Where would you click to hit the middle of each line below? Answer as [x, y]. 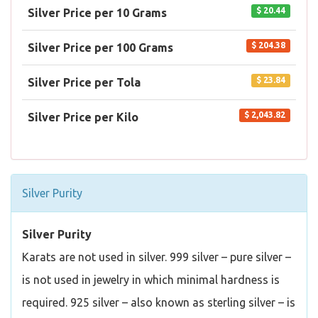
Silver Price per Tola [84, 82]
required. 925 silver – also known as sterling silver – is [159, 302]
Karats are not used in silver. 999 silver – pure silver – [157, 257]
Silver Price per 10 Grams [97, 13]
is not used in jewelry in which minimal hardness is [151, 280]
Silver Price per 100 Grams [100, 48]
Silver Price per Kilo [83, 117]
